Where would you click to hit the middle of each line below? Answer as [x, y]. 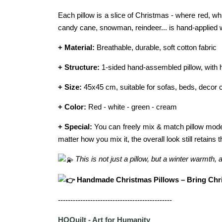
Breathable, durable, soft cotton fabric [156, 47]
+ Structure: [79, 67]
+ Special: [75, 127]
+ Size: [70, 87]
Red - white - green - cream [132, 107]
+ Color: [72, 107]
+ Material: [76, 47]
